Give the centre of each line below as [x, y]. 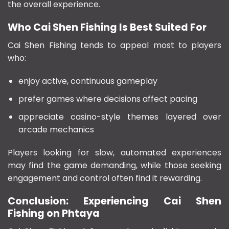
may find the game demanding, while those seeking [114, 166]
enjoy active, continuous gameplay [88, 81]
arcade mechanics [56, 129]
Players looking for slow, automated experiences [114, 153]
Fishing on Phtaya [54, 214]
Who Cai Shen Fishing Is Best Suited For [107, 28]
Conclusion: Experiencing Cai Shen [114, 201]
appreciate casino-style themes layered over [120, 117]
